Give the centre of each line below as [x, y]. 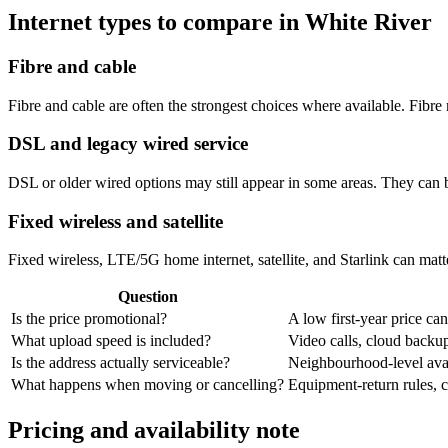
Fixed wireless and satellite [115, 221]
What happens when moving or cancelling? [147, 385]
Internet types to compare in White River [220, 21]
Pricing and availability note [154, 430]
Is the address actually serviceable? [120, 363]
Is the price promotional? [89, 319]
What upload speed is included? [111, 341]
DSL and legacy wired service [128, 144]
